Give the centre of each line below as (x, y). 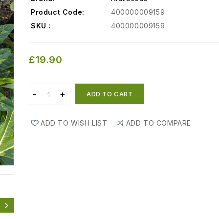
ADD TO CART (110, 94)
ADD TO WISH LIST (74, 123)
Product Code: (58, 12)
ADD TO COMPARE (158, 123)
